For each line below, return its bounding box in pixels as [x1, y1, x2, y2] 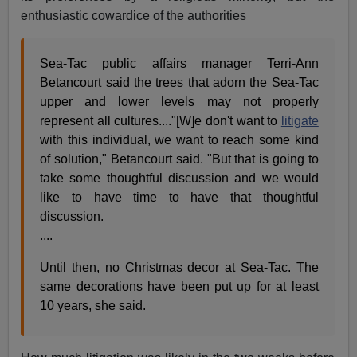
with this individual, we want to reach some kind [40, 133, 319, 147]
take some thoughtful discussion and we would [40, 171, 319, 186]
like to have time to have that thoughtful [40, 190, 319, 205]
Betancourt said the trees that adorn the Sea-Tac [40, 76, 319, 90]
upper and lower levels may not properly [40, 95, 319, 109]
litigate [280, 114, 319, 128]
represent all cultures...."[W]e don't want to [40, 114, 281, 128]
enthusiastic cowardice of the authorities [21, 9, 247, 23]
